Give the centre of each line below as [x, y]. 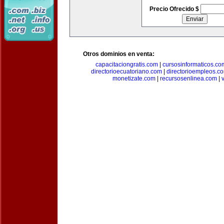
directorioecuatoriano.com [126, 71]
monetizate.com [134, 78]
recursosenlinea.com [188, 78]
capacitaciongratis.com [126, 64]
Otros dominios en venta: [119, 54]
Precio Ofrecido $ [175, 9]
